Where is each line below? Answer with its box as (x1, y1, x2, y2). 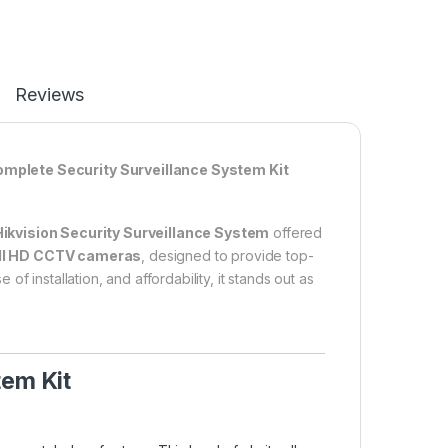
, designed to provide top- (141, 246, 314, 264)
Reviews (15, 83, 85, 105)
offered (269, 223, 323, 241)
